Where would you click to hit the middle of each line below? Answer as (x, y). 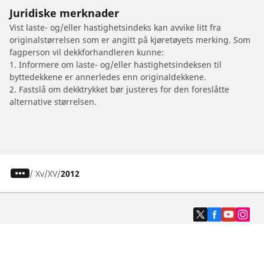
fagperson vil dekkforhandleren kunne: (87, 52)
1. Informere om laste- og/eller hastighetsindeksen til (115, 64)
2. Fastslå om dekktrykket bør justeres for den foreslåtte (119, 89)
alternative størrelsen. (53, 101)
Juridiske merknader (64, 13)
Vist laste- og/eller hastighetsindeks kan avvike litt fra (115, 27)
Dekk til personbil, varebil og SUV (103, 251)
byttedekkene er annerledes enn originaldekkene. (108, 77)
